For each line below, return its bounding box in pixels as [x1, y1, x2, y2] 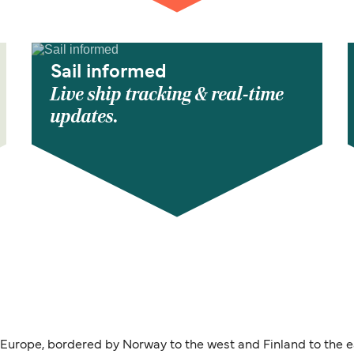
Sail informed [51, 64, 167, 82]
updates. [51, 105, 119, 129]
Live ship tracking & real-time [51, 83, 284, 107]
